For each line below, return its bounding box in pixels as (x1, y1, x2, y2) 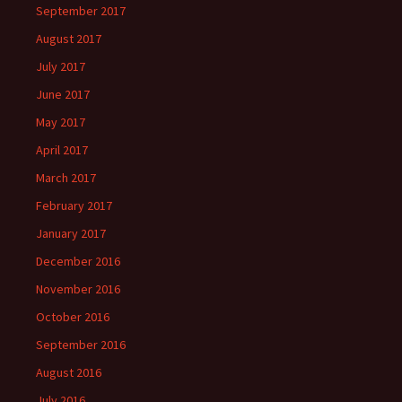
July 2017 (36, 58, 85, 74)
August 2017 (36, 31, 101, 47)
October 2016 (36, 309, 109, 325)
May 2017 (36, 114, 85, 130)
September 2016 (36, 336, 126, 353)
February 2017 (36, 197, 112, 214)
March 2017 (36, 170, 96, 186)
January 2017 (36, 225, 106, 241)
